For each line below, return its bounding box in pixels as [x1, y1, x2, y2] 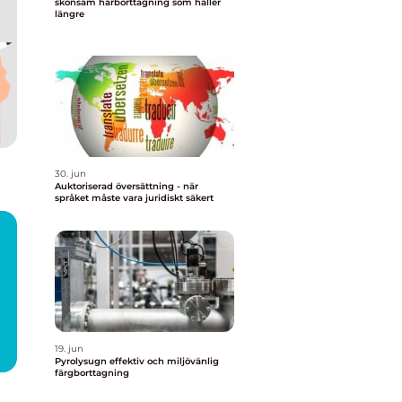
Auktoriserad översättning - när [55, 180, 198, 192]
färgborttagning [55, 367, 129, 379]
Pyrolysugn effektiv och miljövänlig [55, 355, 109, 367]
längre [55, 8, 84, 20]
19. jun [55, 343, 83, 354]
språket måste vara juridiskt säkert [55, 192, 214, 204]
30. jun [55, 168, 86, 179]
